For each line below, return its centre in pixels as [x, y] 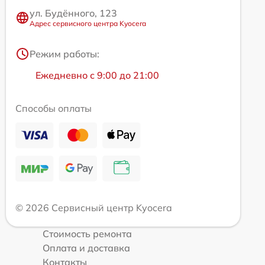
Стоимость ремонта [87, 234]
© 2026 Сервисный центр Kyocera [94, 208]
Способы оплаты [54, 109]
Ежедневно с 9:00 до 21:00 [97, 75]
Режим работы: [64, 54]
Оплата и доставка [86, 248]
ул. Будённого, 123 [73, 13]
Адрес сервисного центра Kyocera [88, 24]
